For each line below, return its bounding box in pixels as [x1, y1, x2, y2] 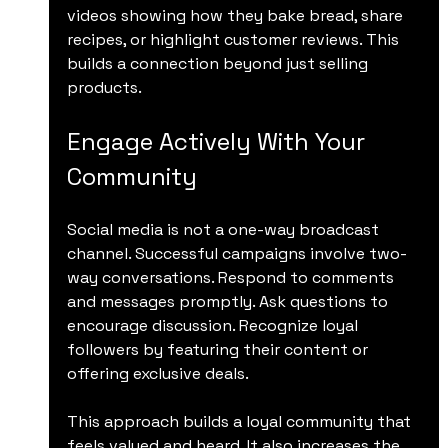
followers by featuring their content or [66, 338, 372, 360]
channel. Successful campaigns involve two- [66, 242, 407, 264]
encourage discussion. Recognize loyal [66, 314, 362, 336]
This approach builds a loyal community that [66, 410, 415, 432]
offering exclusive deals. [66, 362, 249, 384]
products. [66, 76, 142, 98]
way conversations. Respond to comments [66, 266, 398, 288]
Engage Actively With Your [66, 125, 371, 157]
